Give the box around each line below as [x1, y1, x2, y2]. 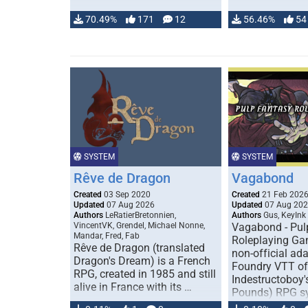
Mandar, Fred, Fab [74, 231, 140, 241]
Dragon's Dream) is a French [74, 254, 210, 267]
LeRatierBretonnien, [103, 210, 176, 220]
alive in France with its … [74, 280, 192, 294]
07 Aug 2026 [104, 200, 155, 210]
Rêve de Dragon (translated [74, 241, 205, 254]
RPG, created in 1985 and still [74, 267, 216, 280]
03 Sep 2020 [102, 190, 151, 199]
